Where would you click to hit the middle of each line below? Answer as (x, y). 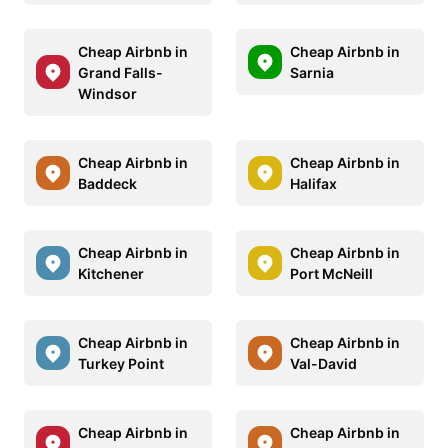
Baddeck (107, 183)
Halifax (313, 183)
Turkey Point (121, 363)
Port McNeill (331, 273)
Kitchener (111, 273)
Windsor (107, 93)
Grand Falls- (120, 72)
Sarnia (312, 72)
